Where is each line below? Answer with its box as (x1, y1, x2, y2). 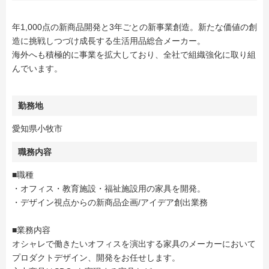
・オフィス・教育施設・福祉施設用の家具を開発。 (12, 184, 205, 193)
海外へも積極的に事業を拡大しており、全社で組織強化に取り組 (12, 50, 256, 59)
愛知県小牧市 (12, 124, 62, 133)
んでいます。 (12, 64, 62, 73)
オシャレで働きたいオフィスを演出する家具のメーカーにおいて (12, 239, 256, 249)
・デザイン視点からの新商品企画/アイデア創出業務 (12, 198, 208, 207)
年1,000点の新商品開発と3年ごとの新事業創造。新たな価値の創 (12, 22, 257, 32)
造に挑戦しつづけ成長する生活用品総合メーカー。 (12, 36, 205, 46)
